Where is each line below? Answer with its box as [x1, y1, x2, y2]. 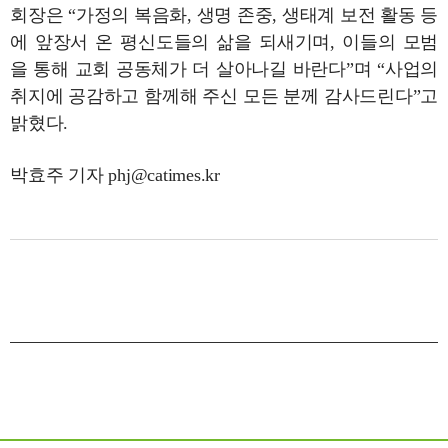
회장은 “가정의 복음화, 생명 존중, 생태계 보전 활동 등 [10, 5, 438, 26]
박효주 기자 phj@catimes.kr [10, 165, 220, 186]
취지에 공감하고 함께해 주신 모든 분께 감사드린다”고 [10, 86, 438, 107]
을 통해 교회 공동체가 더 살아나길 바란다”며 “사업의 [10, 59, 438, 80]
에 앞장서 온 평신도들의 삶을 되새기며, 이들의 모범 [10, 32, 438, 53]
